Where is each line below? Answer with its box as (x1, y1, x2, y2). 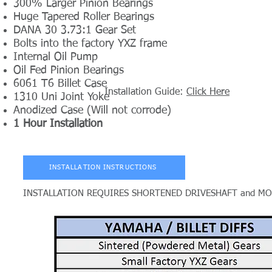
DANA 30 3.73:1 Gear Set (13, 24, 136, 36)
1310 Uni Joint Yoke (13, 91, 109, 103)
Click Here (186, 87, 229, 97)
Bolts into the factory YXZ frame (13, 38, 167, 49)
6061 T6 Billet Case (13, 78, 107, 89)
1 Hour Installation (13, 118, 103, 129)
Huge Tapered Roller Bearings (13, 11, 158, 22)
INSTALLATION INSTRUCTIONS (49, 164, 157, 171)
